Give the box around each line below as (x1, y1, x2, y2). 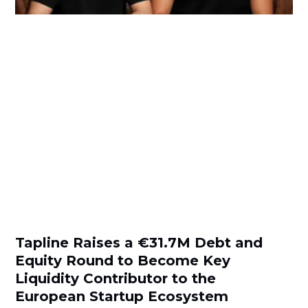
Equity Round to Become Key (15, 252, 231, 269)
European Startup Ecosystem (15, 287, 229, 305)
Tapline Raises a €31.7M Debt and (15, 234, 263, 251)
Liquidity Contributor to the (15, 269, 217, 287)
